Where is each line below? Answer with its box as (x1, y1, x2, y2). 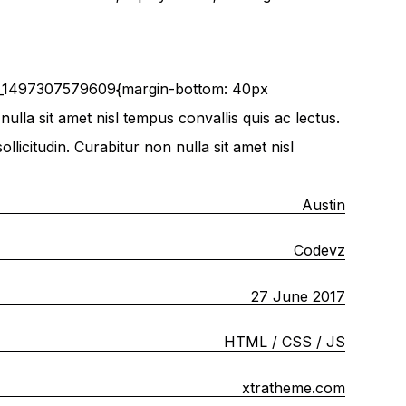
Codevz (293, 241, 345, 260)
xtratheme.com (241, 378, 345, 397)
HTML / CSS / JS (223, 333, 345, 352)
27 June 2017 (250, 286, 345, 305)
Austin (301, 196, 345, 214)
